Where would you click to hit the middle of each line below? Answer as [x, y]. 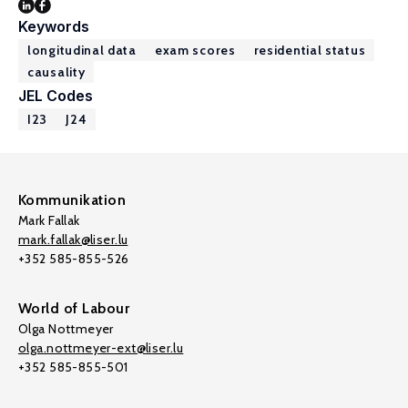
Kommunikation [72, 200]
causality [56, 72]
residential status [310, 50]
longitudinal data [82, 50]
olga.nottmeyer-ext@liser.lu [101, 348]
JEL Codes [56, 96]
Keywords [54, 26]
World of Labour [74, 308]
